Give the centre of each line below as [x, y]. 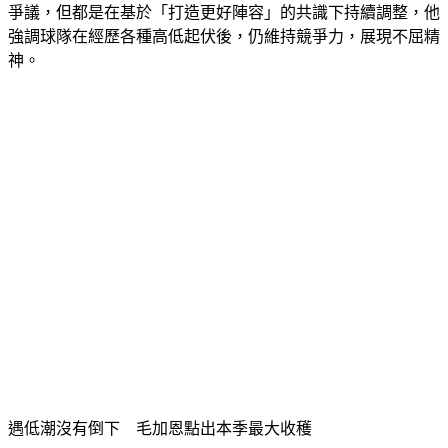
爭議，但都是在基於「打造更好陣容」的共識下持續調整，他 [224, 12]
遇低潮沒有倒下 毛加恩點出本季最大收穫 [160, 428]
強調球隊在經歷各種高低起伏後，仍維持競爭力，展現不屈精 [224, 36]
